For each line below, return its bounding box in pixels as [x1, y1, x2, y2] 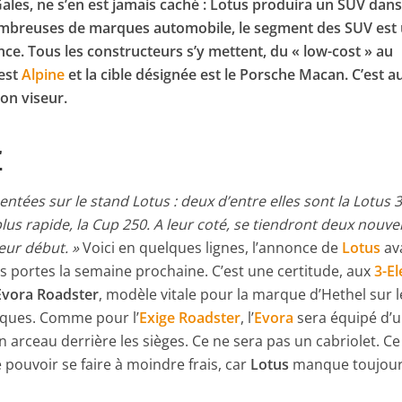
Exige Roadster [139, 308, 241, 328]
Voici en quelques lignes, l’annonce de [79, 238, 343, 258]
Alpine [22, 65, 66, 85]
